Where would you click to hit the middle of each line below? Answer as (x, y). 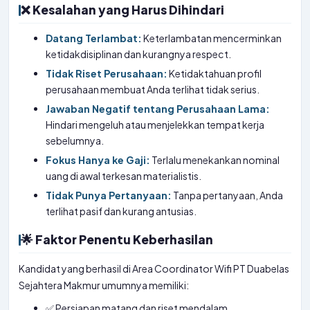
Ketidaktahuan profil (215, 73)
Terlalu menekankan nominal (215, 160)
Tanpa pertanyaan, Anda (228, 195)
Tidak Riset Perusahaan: (107, 73)
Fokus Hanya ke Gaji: (98, 160)
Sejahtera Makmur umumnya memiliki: (104, 285)
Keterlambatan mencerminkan (212, 38)
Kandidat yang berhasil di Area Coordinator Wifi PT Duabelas (154, 268)
